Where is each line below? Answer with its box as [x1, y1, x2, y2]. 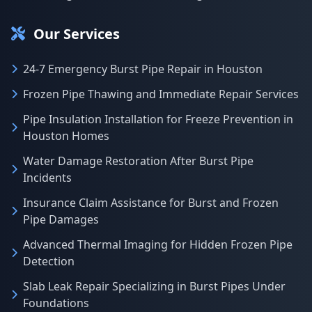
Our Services [33, 24, 120, 43]
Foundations [23, 295, 89, 311]
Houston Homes [23, 128, 109, 143]
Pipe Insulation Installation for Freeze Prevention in [23, 111, 293, 127]
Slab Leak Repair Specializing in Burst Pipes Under [23, 279, 286, 294]
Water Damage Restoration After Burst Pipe [23, 153, 253, 169]
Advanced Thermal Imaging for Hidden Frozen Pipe [23, 237, 292, 252]
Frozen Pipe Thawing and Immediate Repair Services [23, 86, 299, 102]
